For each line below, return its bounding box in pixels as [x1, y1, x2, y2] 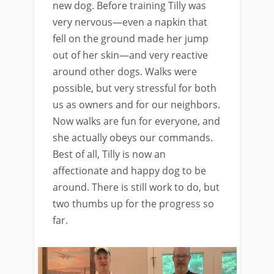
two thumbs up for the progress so [53, 197, 214, 210]
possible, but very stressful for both [53, 81, 217, 95]
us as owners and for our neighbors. [53, 98, 220, 111]
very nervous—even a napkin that [53, 15, 207, 29]
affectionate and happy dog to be [53, 164, 206, 177]
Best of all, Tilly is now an [53, 147, 166, 161]
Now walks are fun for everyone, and [53, 114, 220, 128]
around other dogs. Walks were [53, 65, 197, 78]
